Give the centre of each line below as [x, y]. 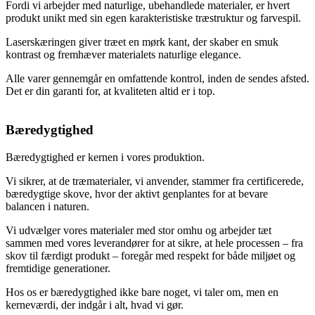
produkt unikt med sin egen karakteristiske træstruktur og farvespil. [153, 18]
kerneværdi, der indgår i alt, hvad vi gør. [95, 304]
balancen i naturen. [47, 206]
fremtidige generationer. [58, 268]
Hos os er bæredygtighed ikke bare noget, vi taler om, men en [142, 292]
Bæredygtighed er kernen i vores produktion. [105, 157]
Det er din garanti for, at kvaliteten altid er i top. [110, 91]
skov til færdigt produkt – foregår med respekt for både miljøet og [150, 255]
